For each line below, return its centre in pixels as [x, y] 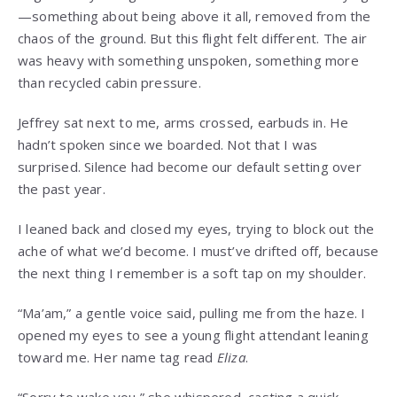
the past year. [62, 189]
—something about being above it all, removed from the [195, 16]
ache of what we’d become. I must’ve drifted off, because [198, 251]
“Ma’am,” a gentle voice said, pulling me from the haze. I [192, 313]
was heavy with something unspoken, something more [188, 61]
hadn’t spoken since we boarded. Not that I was [168, 145]
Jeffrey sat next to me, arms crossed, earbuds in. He [183, 123]
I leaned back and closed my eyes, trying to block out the [196, 229]
